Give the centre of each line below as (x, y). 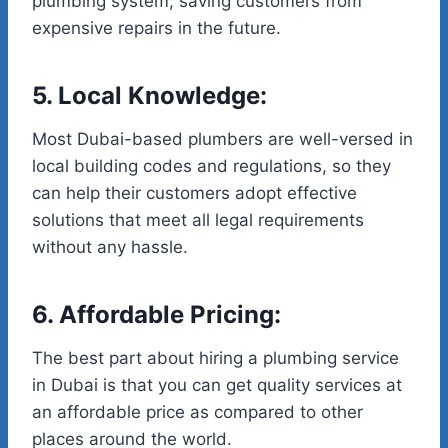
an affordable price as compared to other (197, 412)
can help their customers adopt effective (194, 193)
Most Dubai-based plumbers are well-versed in (222, 139)
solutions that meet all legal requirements (198, 220)
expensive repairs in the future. (156, 28)
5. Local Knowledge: (149, 96)
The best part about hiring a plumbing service (215, 358)
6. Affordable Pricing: (156, 315)
